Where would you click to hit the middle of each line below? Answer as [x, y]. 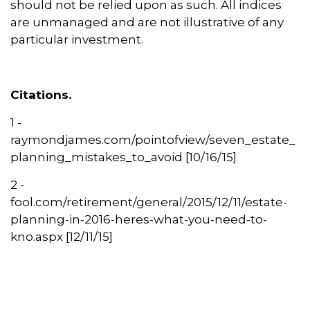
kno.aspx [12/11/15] [62, 237]
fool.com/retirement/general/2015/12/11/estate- [149, 202]
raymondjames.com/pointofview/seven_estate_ [153, 140]
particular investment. [77, 40]
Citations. [41, 95]
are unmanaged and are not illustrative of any [147, 22]
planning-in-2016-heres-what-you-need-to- [139, 220]
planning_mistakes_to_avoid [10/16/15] [124, 157]
